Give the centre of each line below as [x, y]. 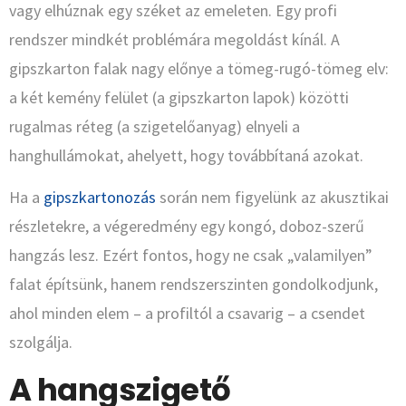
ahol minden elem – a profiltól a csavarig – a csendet [187, 314]
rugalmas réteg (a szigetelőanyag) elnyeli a [155, 127]
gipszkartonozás [100, 198]
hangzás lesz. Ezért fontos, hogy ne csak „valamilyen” [191, 256]
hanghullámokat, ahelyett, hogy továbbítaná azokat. [186, 156]
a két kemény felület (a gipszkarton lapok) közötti [179, 98]
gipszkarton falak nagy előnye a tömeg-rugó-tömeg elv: [199, 69]
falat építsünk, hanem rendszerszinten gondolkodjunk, [193, 285]
